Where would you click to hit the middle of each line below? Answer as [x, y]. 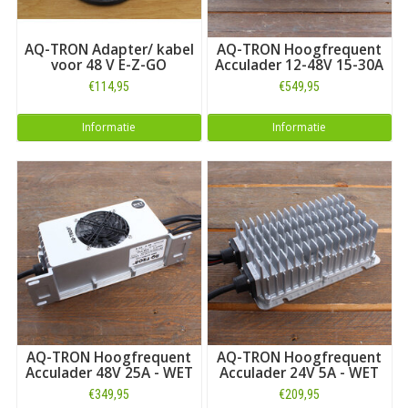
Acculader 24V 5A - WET [299, 372]
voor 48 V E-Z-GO [109, 65]
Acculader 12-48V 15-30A [299, 65]
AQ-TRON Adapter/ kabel [109, 49]
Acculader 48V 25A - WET [109, 372]
